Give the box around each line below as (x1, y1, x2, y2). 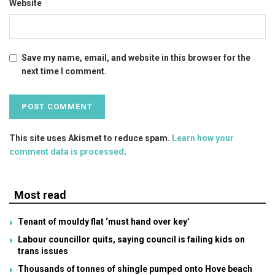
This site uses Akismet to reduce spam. (9, 133, 172, 144)
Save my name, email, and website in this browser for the (21, 53, 250, 63)
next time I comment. (21, 66, 107, 77)
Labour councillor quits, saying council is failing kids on (18, 234, 245, 245)
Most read (14, 188, 66, 202)
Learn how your (172, 133, 234, 144)
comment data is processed (9, 147, 124, 157)
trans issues (18, 246, 68, 257)
